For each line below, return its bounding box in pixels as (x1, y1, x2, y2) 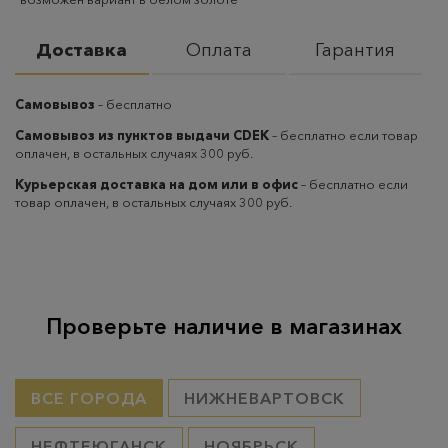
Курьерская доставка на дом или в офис (15, 175, 298, 192)
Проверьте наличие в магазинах (46, 312, 402, 340)
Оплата (185, 39, 252, 61)
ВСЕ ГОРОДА (31, 387, 147, 408)
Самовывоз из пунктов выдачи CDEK (15, 126, 269, 143)
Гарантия (315, 39, 396, 61)
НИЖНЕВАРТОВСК (184, 387, 345, 408)
